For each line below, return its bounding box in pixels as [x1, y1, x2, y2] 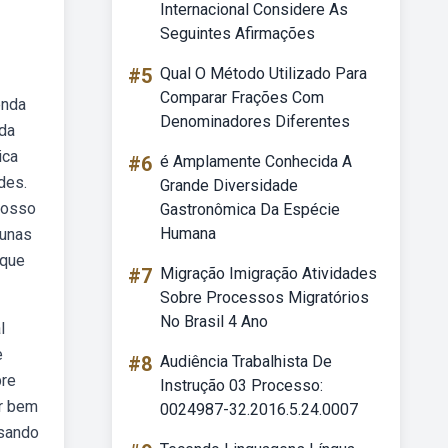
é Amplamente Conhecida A [160, 152, 352, 171]
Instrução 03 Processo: [160, 376, 323, 395]
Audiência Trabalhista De [160, 352, 332, 371]
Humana [160, 224, 216, 243]
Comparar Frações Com [160, 88, 324, 107]
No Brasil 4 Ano [160, 312, 268, 331]
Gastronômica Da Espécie [160, 200, 340, 219]
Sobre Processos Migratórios [160, 288, 369, 307]
